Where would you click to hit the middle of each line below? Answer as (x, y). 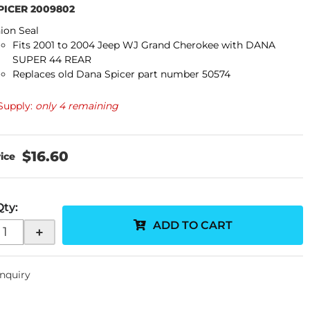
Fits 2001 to (40, 45)
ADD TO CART (192, 225)
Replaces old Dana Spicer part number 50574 (122, 74)
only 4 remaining (77, 106)
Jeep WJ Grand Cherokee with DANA (187, 45)
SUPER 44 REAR (52, 60)
